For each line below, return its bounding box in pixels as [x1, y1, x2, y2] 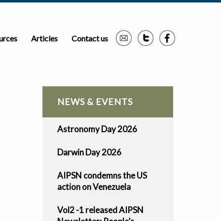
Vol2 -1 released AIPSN [57, 205, 144, 215]
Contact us [72, 34, 109, 43]
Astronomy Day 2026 [57, 124, 137, 134]
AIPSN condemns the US [57, 170, 147, 181]
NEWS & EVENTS [57, 96, 133, 107]
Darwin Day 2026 [57, 147, 121, 157]
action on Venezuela [57, 182, 131, 192]
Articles [31, 34, 58, 43]
